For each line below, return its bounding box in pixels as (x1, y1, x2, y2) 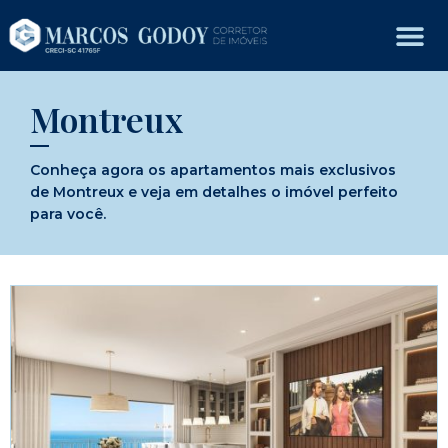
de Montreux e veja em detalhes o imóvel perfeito (30, 183, 398, 202)
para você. (30, 205, 106, 224)
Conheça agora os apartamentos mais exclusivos (30, 161, 396, 180)
